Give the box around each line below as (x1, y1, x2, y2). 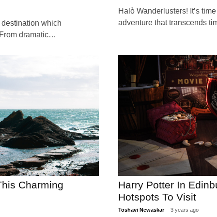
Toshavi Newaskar (118, 207, 166, 213)
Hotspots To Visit (118, 191, 196, 203)
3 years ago (170, 207, 199, 213)
